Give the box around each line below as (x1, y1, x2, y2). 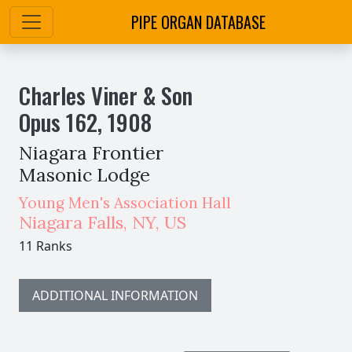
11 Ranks (19, 237, 72, 255)
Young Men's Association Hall (19, 193, 231, 212)
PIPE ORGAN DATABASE (130, 10, 266, 34)
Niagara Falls (19, 211, 123, 233)
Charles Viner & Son (19, 79, 192, 112)
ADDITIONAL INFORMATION (32, 287, 198, 304)
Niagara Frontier (19, 141, 163, 164)
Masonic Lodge (19, 163, 150, 186)
